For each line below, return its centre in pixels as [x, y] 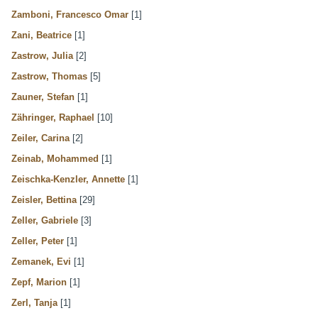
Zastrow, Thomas [49, 76]
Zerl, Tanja [34, 302]
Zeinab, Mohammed [55, 158]
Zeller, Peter [38, 241]
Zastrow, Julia [42, 55]
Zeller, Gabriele [45, 220]
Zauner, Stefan [43, 97]
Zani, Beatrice [42, 35]
